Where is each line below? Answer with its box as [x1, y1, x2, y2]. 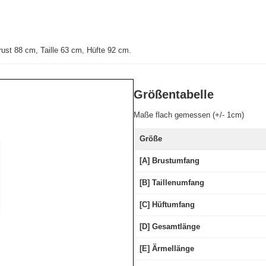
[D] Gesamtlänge [139, 222, 200, 232]
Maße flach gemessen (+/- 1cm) [133, 110, 244, 120]
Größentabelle [133, 88, 214, 102]
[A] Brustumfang [139, 156, 199, 166]
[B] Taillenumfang [139, 178, 204, 188]
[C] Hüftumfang [139, 200, 195, 210]
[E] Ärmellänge [139, 244, 194, 254]
